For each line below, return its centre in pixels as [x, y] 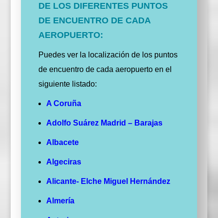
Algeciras [64, 162]
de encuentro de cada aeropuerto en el [105, 70]
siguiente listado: [67, 84]
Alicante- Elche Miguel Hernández [108, 182]
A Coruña [64, 104]
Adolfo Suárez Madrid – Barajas [104, 123]
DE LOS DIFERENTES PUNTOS [103, 6]
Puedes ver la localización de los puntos [108, 55]
